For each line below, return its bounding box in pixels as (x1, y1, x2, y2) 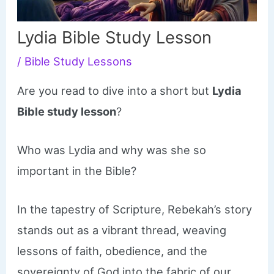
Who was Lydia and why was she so (17, 143, 207, 157)
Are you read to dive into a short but (17, 83, 213, 97)
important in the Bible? (17, 163, 137, 177)
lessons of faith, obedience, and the (17, 244, 208, 258)
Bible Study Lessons (24, 54, 133, 68)
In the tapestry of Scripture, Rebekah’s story (17, 202, 253, 217)
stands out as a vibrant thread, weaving (17, 223, 227, 237)
